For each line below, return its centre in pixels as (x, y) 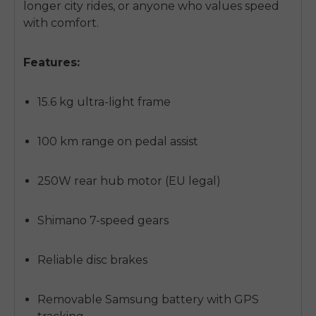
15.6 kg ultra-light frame (104, 102)
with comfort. (61, 23)
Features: (51, 63)
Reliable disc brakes (92, 260)
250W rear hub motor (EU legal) (129, 181)
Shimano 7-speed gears (103, 221)
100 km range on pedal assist (118, 142)
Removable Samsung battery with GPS (148, 300)
